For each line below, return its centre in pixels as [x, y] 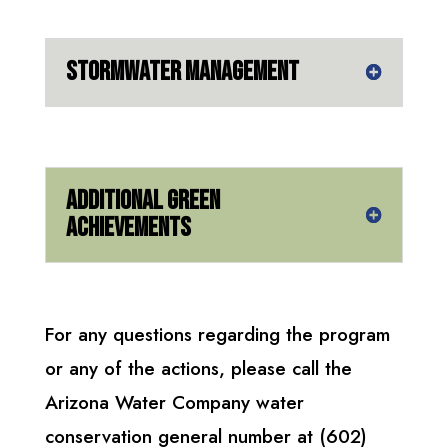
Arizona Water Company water [174, 402]
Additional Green [142, 200]
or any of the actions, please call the [198, 368]
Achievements [128, 227]
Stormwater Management [182, 71]
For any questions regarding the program [217, 334]
